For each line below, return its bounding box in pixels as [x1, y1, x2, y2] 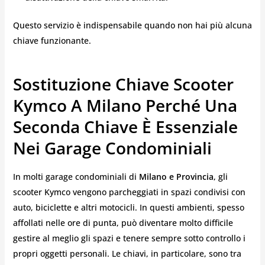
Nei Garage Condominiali [12, 136, 212, 159]
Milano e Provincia [138, 171, 214, 183]
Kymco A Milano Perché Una [12, 93, 237, 117]
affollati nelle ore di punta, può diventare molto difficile [12, 217, 233, 229]
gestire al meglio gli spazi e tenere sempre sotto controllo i [12, 232, 245, 244]
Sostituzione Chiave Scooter [12, 72, 234, 95]
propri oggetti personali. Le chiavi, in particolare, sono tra [12, 248, 241, 260]
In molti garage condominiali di [12, 171, 139, 183]
